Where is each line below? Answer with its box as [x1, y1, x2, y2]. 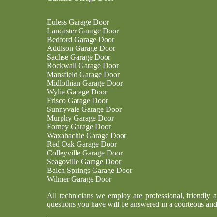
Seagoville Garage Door [47, 157, 121, 166]
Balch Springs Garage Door [47, 166, 132, 174]
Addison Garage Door [47, 44, 115, 52]
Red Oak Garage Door [47, 140, 117, 148]
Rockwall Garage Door [47, 62, 119, 70]
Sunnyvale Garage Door [47, 105, 122, 113]
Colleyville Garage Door [47, 149, 123, 157]
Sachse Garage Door [47, 53, 110, 61]
